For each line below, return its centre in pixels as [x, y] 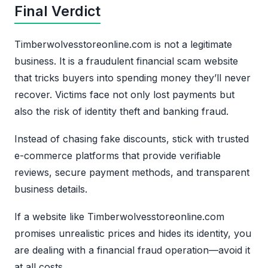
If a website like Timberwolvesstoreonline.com [119, 217]
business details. [51, 189]
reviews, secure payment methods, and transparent [132, 173]
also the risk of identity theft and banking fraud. [121, 112]
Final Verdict [57, 12]
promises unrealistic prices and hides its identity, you [133, 234]
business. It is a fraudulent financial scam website [126, 61]
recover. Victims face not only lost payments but [124, 95]
